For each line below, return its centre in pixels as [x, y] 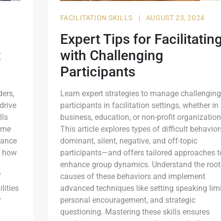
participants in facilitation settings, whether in [139, 105]
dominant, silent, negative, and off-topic [129, 141]
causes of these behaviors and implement [132, 176]
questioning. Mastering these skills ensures [135, 212]
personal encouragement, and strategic [128, 200]
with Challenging [111, 55]
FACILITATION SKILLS [97, 18]
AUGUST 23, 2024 [175, 18]
